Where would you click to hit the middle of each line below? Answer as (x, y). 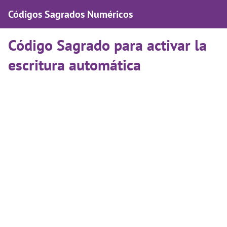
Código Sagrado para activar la (107, 45)
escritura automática (74, 65)
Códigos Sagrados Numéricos (70, 14)
